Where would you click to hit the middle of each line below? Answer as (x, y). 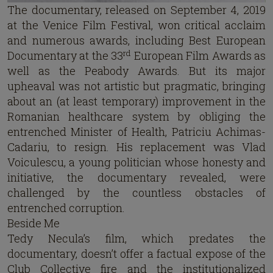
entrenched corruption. (66, 208)
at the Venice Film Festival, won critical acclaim (136, 25)
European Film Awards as (199, 56)
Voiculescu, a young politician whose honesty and (136, 162)
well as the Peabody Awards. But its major (136, 71)
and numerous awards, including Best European (136, 41)
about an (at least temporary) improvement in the (136, 101)
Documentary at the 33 (66, 56)
